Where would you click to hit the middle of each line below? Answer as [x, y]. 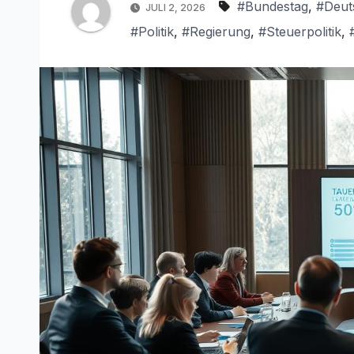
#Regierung [216, 32]
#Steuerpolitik [300, 32]
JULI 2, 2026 [175, 8]
